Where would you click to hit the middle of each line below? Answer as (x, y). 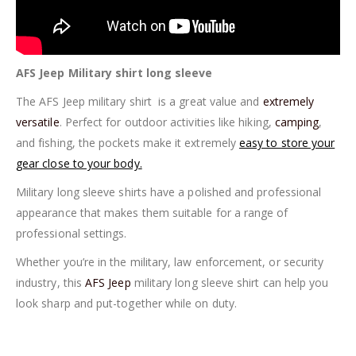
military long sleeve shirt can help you (230, 283)
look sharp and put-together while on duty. (126, 304)
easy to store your (287, 143)
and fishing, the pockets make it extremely (128, 143)
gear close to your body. (79, 164)
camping (297, 122)
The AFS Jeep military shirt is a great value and (139, 102)
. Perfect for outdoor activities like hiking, (167, 122)
